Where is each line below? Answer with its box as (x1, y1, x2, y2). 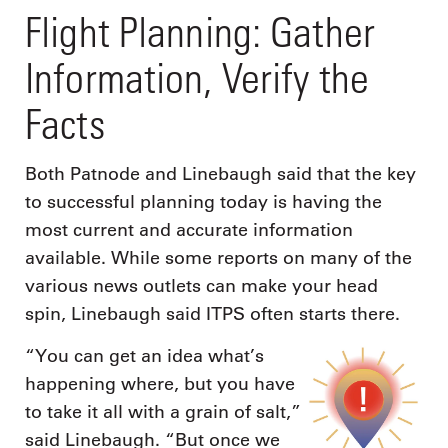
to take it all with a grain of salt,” (25, 400, 301, 423)
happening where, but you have (25, 372, 295, 395)
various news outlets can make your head (25, 275, 378, 298)
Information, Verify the (25, 52, 369, 102)
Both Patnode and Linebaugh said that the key (25, 163, 416, 186)
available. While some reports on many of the (25, 247, 412, 270)
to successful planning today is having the (25, 191, 382, 214)
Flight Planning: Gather (25, 6, 375, 56)
